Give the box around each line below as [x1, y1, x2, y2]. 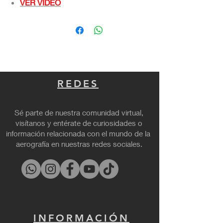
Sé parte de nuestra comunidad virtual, [14, 108, 143, 117]
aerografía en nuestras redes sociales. [15, 139, 142, 148]
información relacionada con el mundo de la [5, 128, 152, 138]
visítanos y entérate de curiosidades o [15, 118, 142, 127]
